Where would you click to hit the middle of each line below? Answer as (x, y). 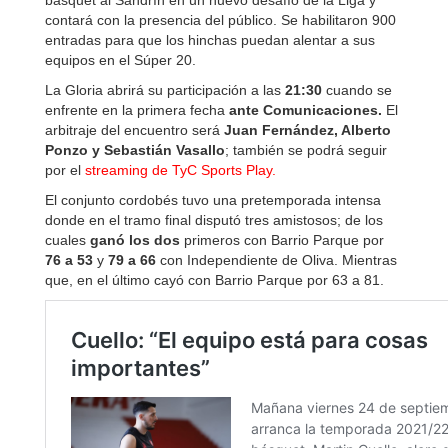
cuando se (357, 90)
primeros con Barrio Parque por (282, 240)
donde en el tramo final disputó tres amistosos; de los (214, 220)
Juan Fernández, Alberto (307, 130)
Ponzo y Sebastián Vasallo (135, 150)
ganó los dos (135, 240)
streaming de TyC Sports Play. (180, 170)
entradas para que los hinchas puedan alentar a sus (210, 40)
